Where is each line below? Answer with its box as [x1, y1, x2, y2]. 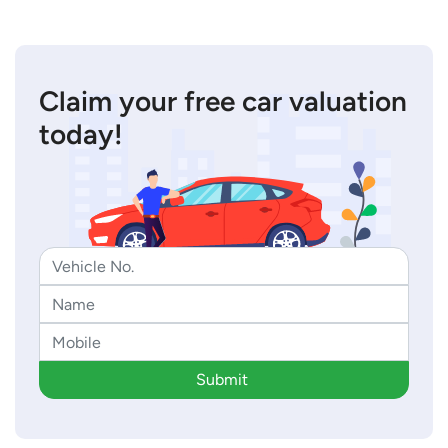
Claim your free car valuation [39, 84, 407, 119]
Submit [195, 370, 248, 390]
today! [39, 117, 123, 152]
